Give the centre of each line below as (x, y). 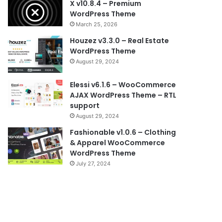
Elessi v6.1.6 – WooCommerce (123, 85)
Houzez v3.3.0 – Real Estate (120, 41)
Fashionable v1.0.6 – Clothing (123, 132)
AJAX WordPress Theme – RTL (123, 95)
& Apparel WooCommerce (118, 143)
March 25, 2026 (97, 24)
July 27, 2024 (93, 164)
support (85, 106)
